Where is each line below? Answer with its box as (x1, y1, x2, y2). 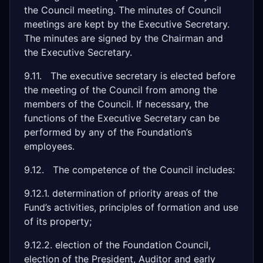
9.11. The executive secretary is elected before (24, 70, 235, 82)
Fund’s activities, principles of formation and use (24, 201, 238, 213)
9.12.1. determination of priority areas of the (24, 187, 218, 199)
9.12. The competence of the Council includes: (24, 164, 235, 176)
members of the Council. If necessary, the (24, 98, 208, 110)
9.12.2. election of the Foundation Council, (24, 239, 211, 251)
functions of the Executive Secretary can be (24, 112, 220, 124)
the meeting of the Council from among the (24, 84, 217, 96)
